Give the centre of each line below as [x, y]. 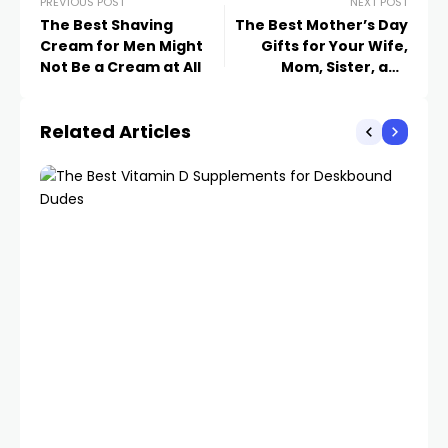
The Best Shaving [106, 25]
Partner [378, 88]
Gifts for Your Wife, [334, 46]
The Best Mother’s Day [321, 25]
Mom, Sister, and [344, 67]
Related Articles [115, 131]
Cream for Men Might [121, 46]
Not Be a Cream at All [120, 67]
